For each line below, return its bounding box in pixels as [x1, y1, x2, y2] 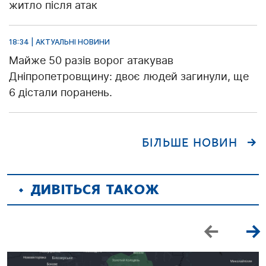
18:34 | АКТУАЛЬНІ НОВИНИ [9, 37, 110, 46]
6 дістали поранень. [9, 85, 112, 99]
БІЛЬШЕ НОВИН [142, 135, 237, 150]
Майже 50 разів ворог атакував [9, 53, 173, 66]
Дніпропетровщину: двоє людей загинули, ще [9, 69, 249, 83]
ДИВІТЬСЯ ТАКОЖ [31, 181, 160, 198]
